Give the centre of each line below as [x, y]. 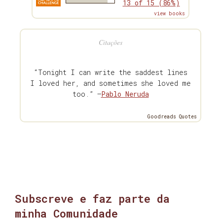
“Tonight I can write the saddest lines [110, 72]
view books [169, 13]
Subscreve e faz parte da [92, 198]
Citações [110, 42]
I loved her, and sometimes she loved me [110, 83]
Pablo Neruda [125, 94]
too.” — [87, 94]
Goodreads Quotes [172, 116]
